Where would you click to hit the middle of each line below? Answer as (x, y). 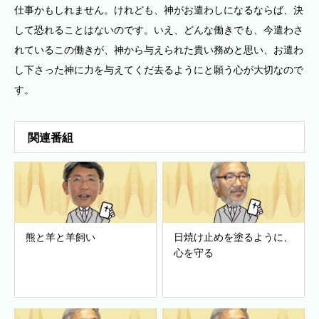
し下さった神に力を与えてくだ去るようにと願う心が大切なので (159, 70)
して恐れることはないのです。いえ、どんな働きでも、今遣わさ (159, 30)
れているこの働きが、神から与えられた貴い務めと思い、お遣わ (159, 50)
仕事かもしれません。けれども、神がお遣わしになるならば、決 (159, 10)
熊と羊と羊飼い (61, 237)
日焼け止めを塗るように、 (234, 237)
